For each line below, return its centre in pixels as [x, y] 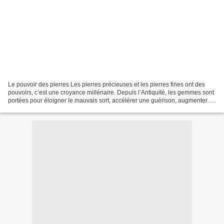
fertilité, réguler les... [35, 108]
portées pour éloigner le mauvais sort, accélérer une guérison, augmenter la [111, 100]
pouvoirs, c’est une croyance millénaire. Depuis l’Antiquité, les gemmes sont [111, 92]
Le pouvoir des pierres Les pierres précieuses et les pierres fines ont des [106, 84]
